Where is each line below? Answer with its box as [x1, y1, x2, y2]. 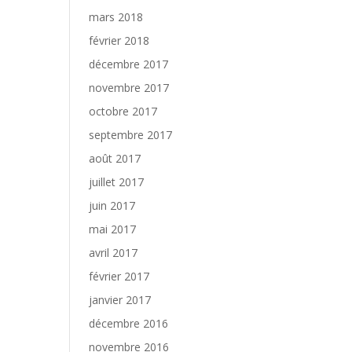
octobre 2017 [89, 104, 158, 119]
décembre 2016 [89, 316, 169, 331]
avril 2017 [89, 245, 138, 260]
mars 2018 [89, 9, 144, 24]
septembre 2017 [89, 127, 173, 142]
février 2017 [89, 269, 150, 284]
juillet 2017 [89, 174, 145, 189]
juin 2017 [89, 198, 136, 213]
